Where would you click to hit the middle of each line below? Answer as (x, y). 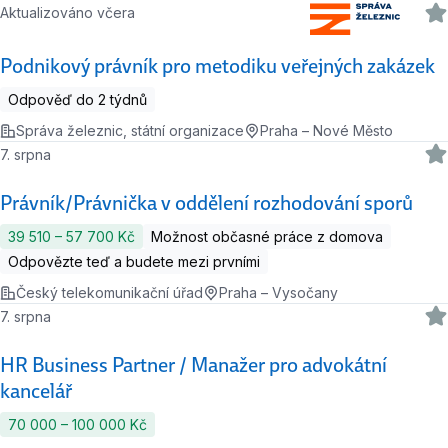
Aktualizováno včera (72, 13)
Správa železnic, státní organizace (130, 131)
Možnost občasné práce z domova (267, 237)
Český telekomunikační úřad (109, 293)
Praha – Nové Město (326, 131)
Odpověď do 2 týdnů (77, 100)
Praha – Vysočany (278, 293)
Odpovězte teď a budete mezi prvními (134, 262)
